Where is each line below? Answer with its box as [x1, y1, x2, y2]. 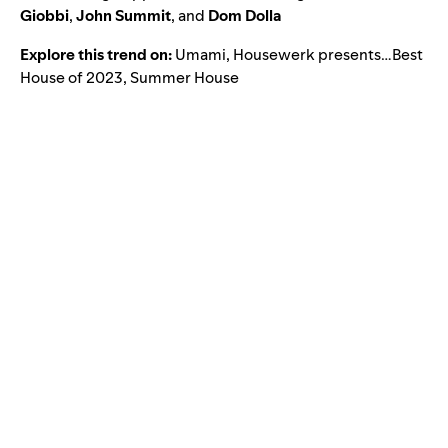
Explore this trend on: [20, 43, 175, 65]
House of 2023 [20, 66, 123, 88]
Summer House [130, 66, 239, 88]
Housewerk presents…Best [233, 43, 423, 65]
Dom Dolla [208, 4, 281, 26]
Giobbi [20, 4, 69, 26]
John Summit [76, 4, 171, 26]
